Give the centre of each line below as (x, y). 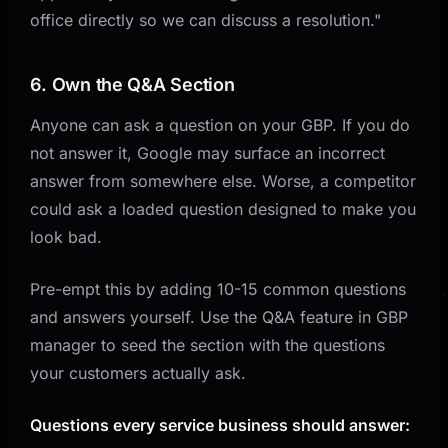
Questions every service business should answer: (220, 424)
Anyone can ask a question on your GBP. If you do (220, 124)
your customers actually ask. (138, 372)
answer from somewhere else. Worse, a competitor (223, 180)
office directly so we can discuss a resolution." (206, 19)
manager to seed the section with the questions (208, 344)
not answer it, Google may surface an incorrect (208, 152)
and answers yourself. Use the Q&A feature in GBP (219, 316)
